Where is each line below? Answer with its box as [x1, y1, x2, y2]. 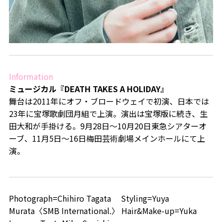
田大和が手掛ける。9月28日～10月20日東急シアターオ [8, 120, 207, 132]
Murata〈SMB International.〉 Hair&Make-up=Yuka [8, 205, 197, 217]
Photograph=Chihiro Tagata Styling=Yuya [8, 192, 169, 205]
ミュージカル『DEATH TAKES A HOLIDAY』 [8, 83, 168, 95]
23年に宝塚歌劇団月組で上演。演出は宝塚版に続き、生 [8, 108, 208, 120]
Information [8, 70, 53, 83]
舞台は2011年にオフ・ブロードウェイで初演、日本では [8, 95, 209, 108]
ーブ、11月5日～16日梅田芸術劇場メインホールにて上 [8, 132, 205, 145]
